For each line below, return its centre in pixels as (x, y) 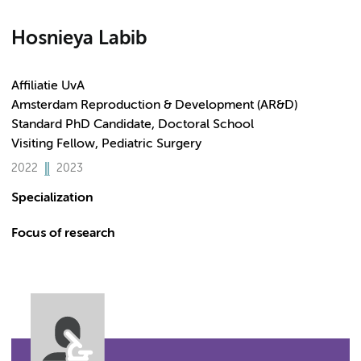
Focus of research (63, 234)
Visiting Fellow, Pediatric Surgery (106, 144)
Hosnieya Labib (79, 39)
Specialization (52, 198)
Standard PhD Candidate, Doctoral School (133, 125)
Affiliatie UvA (48, 86)
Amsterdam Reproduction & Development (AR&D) (154, 106)
